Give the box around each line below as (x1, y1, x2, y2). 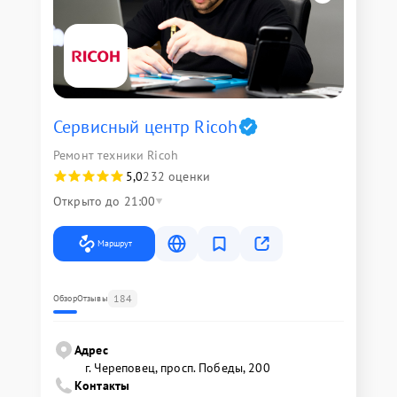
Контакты (74, 378, 130, 394)
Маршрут (97, 237, 132, 250)
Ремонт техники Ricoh (53, 147, 178, 164)
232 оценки (143, 168, 210, 185)
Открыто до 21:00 (53, 193, 156, 210)
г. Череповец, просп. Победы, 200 (85, 360, 270, 377)
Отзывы (76, 292, 108, 305)
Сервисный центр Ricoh (53, 115, 238, 139)
